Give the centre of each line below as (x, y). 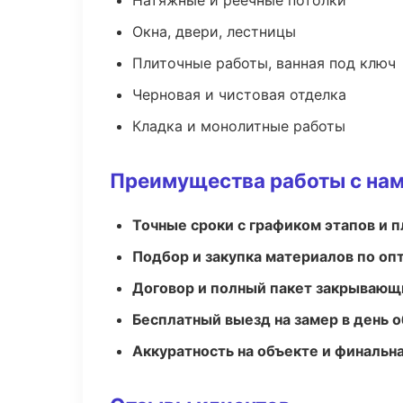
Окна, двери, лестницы (214, 31)
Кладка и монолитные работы (239, 126)
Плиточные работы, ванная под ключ (264, 63)
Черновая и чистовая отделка (239, 94)
